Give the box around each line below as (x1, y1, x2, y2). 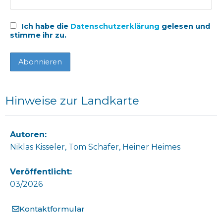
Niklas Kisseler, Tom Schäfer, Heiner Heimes (10, 142, 180, 152)
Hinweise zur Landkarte (5, 94, 139, 108)
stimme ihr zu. (10, 31, 66, 40)
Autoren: (10, 130, 47, 140)
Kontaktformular (19, 204, 85, 214)
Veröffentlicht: (10, 167, 72, 177)
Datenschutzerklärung (70, 22, 162, 31)
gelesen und (162, 22, 210, 31)
